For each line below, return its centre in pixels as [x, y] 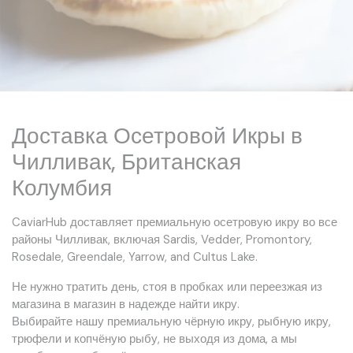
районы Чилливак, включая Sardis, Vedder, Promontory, [162, 240]
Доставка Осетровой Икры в [157, 136]
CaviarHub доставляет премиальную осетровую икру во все [175, 223]
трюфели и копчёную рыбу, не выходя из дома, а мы [154, 339]
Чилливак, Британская [126, 162]
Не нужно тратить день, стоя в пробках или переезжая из [167, 287]
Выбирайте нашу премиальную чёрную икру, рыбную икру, [171, 322]
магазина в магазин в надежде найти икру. [126, 305]
